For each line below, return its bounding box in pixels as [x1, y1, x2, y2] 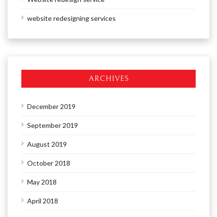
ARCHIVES [88, 74, 129, 83]
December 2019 [27, 102, 76, 110]
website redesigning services [27, 14, 116, 22]
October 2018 [27, 158, 70, 167]
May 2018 [27, 177, 57, 186]
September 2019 [27, 121, 78, 129]
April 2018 [27, 196, 58, 205]
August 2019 [27, 139, 67, 148]
